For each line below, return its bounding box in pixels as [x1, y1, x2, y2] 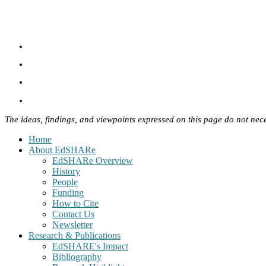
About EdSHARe [28, 144, 96, 155]
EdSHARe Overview [52, 155, 133, 166]
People [52, 176, 78, 187]
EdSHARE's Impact [52, 240, 128, 251]
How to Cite [52, 198, 99, 208]
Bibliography [52, 251, 102, 262]
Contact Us [52, 208, 94, 219]
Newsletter [52, 219, 93, 230]
